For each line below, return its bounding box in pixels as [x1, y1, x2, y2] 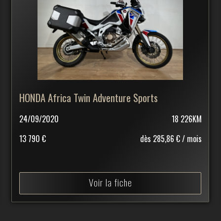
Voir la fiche [88, 175, 132, 189]
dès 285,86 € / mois [140, 132, 202, 145]
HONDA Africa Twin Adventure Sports [19, 89, 158, 105]
